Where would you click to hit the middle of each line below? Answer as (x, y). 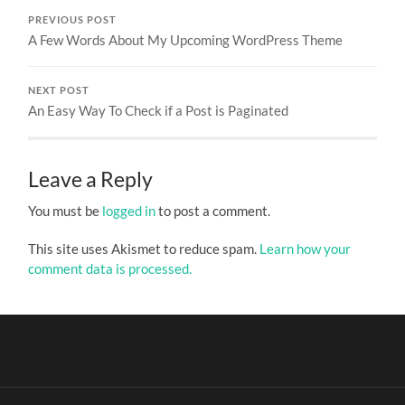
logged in (129, 210)
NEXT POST (59, 90)
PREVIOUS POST (73, 19)
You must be (66, 210)
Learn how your (306, 248)
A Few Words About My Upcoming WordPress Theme (186, 39)
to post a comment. (213, 210)
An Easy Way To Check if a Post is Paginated (159, 110)
